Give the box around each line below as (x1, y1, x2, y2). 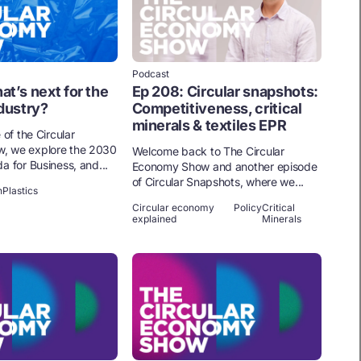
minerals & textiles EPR (131, 117, 287, 135)
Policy (234, 201, 263, 214)
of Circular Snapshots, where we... (131, 175, 304, 189)
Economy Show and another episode (131, 160, 317, 174)
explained (131, 213, 176, 226)
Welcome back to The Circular (131, 144, 284, 159)
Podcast (131, 68, 169, 81)
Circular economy (131, 201, 214, 214)
